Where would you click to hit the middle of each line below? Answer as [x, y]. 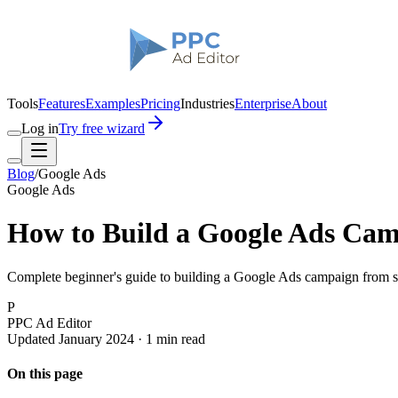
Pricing [160, 103]
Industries [207, 103]
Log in [40, 128]
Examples [113, 103]
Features [62, 103]
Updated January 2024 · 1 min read [106, 338]
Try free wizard [102, 128]
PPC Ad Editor [49, 322]
